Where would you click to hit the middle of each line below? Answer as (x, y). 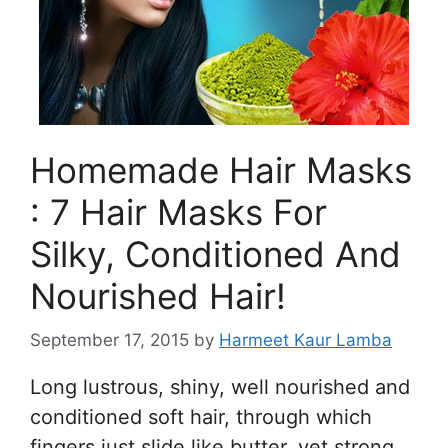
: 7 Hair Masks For (178, 211)
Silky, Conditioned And (215, 253)
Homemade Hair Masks (221, 169)
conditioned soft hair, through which (201, 417)
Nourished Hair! (158, 295)
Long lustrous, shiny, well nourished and (220, 387)
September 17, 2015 (109, 340)
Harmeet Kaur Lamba (305, 340)
